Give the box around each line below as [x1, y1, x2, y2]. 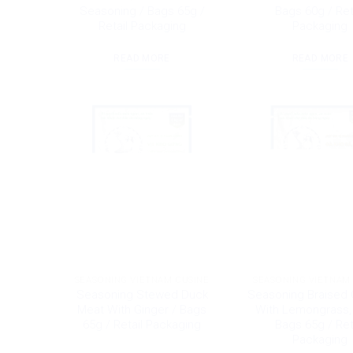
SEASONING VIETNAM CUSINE [74, 273, 210, 285]
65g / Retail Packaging [83, 317, 202, 332]
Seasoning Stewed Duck [76, 287, 208, 302]
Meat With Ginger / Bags [77, 302, 207, 317]
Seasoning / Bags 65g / [79, 4, 205, 19]
